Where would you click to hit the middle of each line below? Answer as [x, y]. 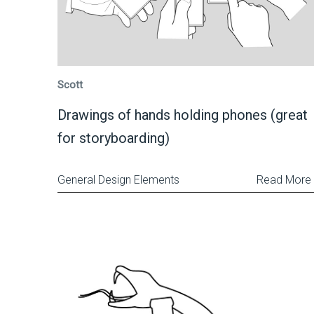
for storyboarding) [114, 138]
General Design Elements [118, 180]
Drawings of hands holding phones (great [183, 115]
